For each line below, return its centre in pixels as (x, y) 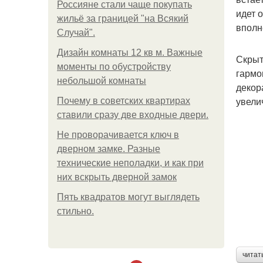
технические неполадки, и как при (130, 163)
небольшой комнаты (102, 81)
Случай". (76, 33)
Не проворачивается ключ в (118, 135)
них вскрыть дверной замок (117, 177)
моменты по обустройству (114, 67)
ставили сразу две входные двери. (133, 115)
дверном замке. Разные (109, 149)
